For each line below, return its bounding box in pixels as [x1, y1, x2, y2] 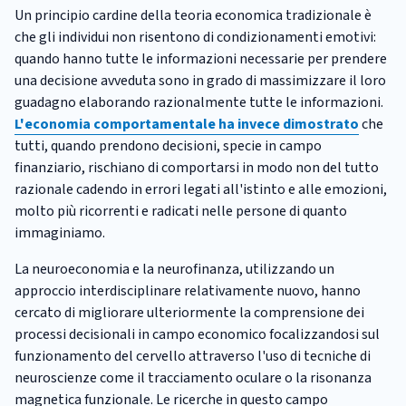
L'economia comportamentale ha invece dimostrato [14, 113, 359, 134]
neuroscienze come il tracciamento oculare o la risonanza [14, 367, 372, 388]
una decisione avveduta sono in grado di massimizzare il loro [14, 70, 386, 91]
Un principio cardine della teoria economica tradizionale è [14, 5, 372, 25]
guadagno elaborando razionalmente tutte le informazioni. [14, 92, 383, 112]
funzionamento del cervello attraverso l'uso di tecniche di [14, 345, 371, 366]
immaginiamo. [14, 222, 105, 243]
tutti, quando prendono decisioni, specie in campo [14, 135, 322, 156]
